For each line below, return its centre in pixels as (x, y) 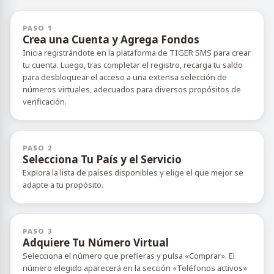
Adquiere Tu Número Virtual (96, 243)
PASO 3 (37, 231)
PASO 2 (37, 148)
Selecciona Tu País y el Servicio (102, 159)
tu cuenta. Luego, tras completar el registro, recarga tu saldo (133, 65)
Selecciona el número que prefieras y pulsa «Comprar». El (129, 256)
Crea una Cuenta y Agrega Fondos (111, 39)
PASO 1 (37, 28)
